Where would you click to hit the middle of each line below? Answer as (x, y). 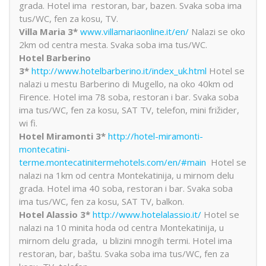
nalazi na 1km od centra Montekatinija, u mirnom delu (126, 175)
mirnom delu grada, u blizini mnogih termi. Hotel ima (126, 240)
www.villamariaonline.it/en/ (134, 31)
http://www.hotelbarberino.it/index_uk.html (119, 70)
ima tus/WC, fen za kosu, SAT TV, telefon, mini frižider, (129, 110)
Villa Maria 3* (50, 31)
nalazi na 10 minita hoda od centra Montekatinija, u (121, 227)
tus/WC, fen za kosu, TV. (69, 18)
